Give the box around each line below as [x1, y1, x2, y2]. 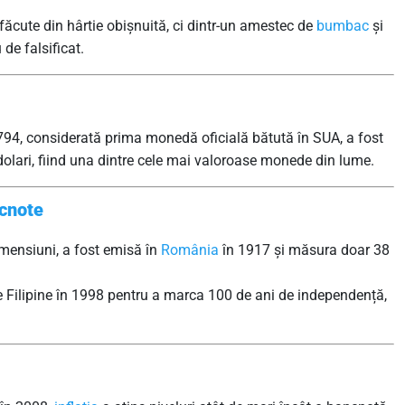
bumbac [316, 17, 369, 34]
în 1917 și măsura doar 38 [219, 241, 390, 259]
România [161, 241, 219, 259]
